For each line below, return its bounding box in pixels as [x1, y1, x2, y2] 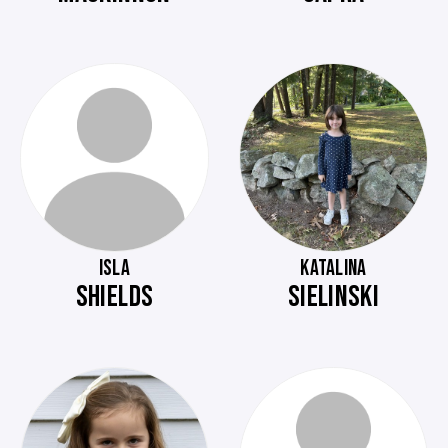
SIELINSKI [287, 279, 380, 315]
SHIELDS [75, 279, 154, 315]
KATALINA [300, 255, 367, 282]
